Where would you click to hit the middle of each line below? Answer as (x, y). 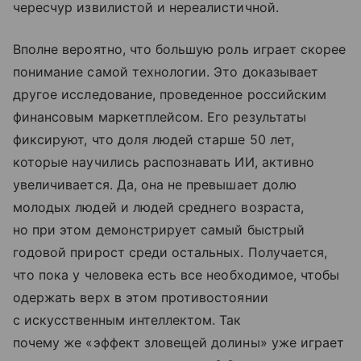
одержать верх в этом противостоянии (141, 297)
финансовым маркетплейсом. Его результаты (160, 116)
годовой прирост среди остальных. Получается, (170, 252)
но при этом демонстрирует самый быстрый (159, 229)
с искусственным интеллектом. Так (127, 320)
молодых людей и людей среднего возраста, (158, 207)
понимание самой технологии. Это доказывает (166, 71)
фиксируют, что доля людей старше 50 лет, (154, 139)
